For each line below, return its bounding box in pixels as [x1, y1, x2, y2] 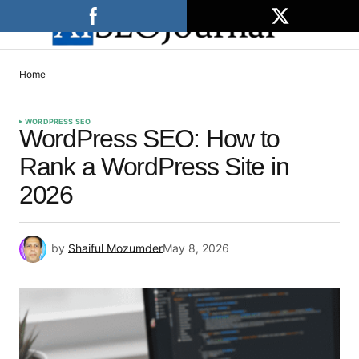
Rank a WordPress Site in [19, 152, 289, 182]
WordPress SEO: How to [19, 124, 280, 154]
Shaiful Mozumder [68, 240, 163, 255]
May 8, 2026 [163, 240, 229, 255]
